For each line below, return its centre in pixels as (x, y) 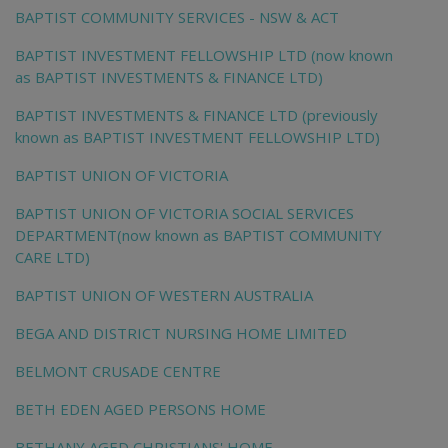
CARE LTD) (52, 257)
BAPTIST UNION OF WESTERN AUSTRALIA (164, 295)
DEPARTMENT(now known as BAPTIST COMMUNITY (198, 235)
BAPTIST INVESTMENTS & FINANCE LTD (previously (196, 115)
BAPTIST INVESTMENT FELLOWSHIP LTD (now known (204, 55)
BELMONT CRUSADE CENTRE (118, 371)
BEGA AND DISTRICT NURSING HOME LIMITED (181, 333)
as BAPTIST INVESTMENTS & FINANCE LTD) (169, 77)
